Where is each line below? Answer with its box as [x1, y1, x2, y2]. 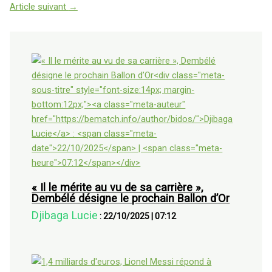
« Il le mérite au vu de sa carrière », [32, 181, 203, 194]
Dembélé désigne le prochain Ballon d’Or [32, 192, 230, 205]
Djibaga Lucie [32, 209, 98, 222]
